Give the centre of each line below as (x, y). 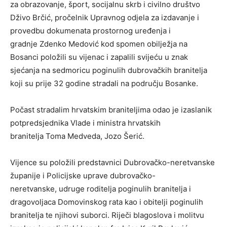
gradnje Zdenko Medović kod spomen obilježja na (99, 44)
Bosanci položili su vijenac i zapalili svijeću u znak (99, 57)
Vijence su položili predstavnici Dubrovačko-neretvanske (112, 163)
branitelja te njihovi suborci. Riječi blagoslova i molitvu (107, 215)
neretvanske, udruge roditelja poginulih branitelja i (101, 189)
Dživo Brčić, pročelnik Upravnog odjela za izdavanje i (105, 18)
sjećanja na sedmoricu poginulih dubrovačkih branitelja (109, 70)
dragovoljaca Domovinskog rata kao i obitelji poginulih (107, 202)
